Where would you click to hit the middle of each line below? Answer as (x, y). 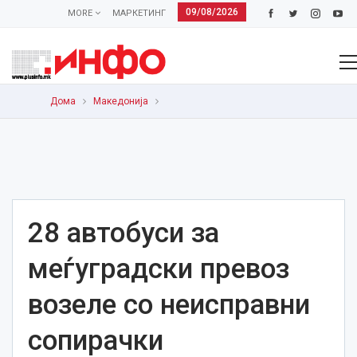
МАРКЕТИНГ (139, 13)
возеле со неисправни (169, 305)
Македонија (120, 101)
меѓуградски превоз (159, 269)
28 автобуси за (124, 233)
